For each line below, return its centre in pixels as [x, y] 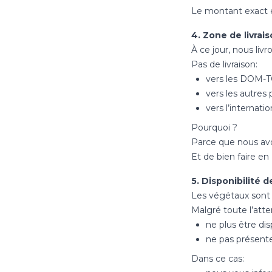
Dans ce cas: [217, 259]
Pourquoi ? [214, 127]
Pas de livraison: [224, 64]
